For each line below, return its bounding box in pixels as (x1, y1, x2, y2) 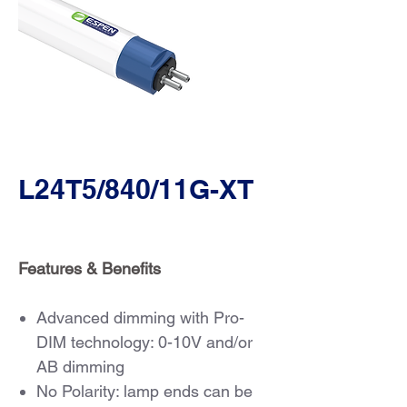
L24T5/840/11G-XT (18, 173, 253, 205)
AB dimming (36, 357, 124, 376)
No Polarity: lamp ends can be (36, 382, 253, 401)
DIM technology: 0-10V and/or (36, 333, 253, 352)
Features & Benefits (18, 259, 161, 278)
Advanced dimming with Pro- (36, 308, 244, 327)
